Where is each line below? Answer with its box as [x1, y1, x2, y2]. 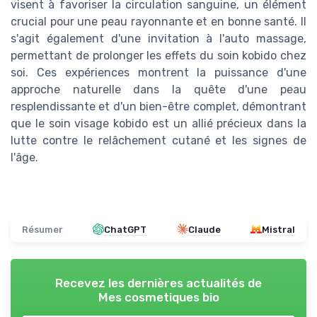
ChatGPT [104, 224, 147, 235]
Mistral [261, 224, 295, 235]
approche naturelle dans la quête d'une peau [11, 82, 306, 96]
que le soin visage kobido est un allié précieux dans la [11, 116, 306, 130]
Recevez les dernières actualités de [55, 275, 262, 290]
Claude [188, 224, 221, 235]
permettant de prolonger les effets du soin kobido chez [11, 48, 306, 62]
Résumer [22, 224, 63, 235]
